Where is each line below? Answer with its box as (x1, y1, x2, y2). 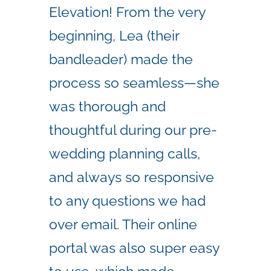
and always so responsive (49, 168, 214, 185)
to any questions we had (49, 192, 206, 209)
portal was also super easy (49, 239, 219, 256)
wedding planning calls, (49, 145, 200, 162)
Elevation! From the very (49, 3, 205, 20)
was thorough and (49, 97, 166, 114)
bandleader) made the (49, 50, 193, 67)
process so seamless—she (49, 74, 220, 91)
